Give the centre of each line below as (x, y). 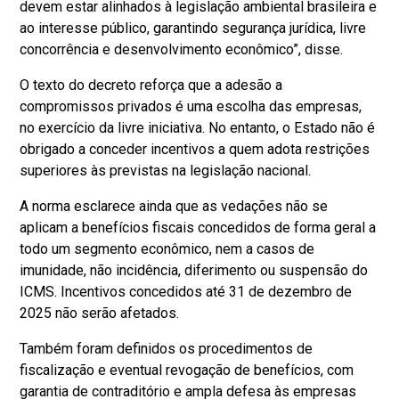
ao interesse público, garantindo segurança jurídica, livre (193, 28)
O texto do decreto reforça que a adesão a (151, 85)
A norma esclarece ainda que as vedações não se (174, 206)
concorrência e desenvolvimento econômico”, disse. (182, 49)
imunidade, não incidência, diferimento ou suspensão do (194, 270)
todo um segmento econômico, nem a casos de (167, 248)
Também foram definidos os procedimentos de (167, 348)
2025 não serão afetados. (100, 313)
